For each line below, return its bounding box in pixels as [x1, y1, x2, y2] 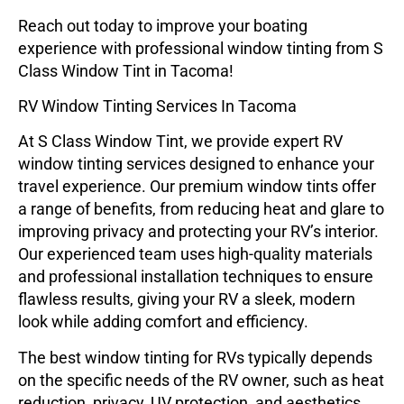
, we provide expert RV [184, 132, 343, 151]
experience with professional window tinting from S [18, 38, 383, 58]
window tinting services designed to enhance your [18, 154, 374, 174]
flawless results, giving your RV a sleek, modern [18, 289, 355, 309]
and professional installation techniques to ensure [18, 267, 373, 287]
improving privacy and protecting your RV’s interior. [18, 222, 379, 242]
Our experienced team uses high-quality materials [18, 244, 372, 264]
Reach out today [18, 15, 134, 35]
